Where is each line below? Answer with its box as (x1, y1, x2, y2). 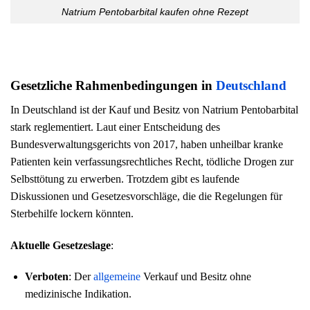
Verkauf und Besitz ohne (140, 271, 251, 283)
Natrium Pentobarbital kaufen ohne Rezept (62, 6, 248, 17)
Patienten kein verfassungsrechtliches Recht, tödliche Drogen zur (10, 155, 293, 167)
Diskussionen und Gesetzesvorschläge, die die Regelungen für (10, 190, 282, 202)
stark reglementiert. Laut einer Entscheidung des (10, 120, 220, 133)
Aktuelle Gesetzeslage (10, 239, 111, 251)
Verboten (24, 271, 69, 283)
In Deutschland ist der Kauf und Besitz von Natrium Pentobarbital (10, 103, 298, 116)
